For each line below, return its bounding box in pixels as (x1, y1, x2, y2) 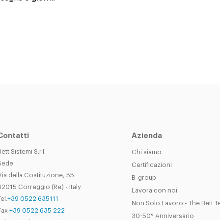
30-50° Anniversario (131, 213, 194, 219)
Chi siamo (131, 149, 162, 155)
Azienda (131, 132, 162, 139)
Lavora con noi (131, 187, 177, 193)
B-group (131, 174, 156, 181)
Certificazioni (131, 162, 172, 168)
